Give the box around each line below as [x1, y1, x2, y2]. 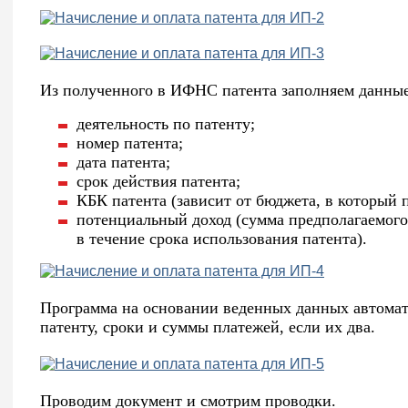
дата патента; [76, 153, 170, 172]
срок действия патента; [76, 172, 240, 191]
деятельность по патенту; [76, 115, 255, 134]
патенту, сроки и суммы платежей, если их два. [40, 318, 375, 337]
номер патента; [76, 134, 183, 153]
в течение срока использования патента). [76, 229, 367, 249]
